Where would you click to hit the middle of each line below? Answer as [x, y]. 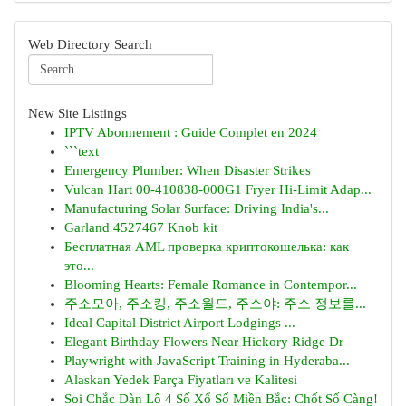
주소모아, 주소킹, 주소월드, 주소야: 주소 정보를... [215, 304]
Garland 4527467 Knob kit [141, 227]
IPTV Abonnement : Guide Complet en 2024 [191, 132]
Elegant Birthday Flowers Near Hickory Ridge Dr [204, 342]
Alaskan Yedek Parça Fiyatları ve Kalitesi [181, 380]
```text [82, 151]
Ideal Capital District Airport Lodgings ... [180, 323]
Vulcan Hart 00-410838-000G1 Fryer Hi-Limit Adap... [218, 189]
